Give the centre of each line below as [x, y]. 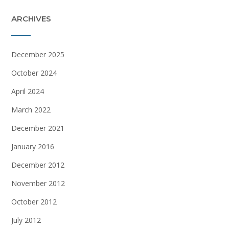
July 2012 [26, 220]
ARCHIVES [31, 18]
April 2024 [28, 91]
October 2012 [34, 201]
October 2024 [34, 73]
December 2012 [38, 165]
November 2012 [38, 183]
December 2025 [38, 54]
